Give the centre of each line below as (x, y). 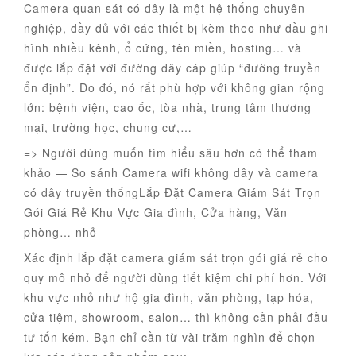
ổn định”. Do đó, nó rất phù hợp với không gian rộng (174, 88)
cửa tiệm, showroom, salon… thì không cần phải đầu (176, 317)
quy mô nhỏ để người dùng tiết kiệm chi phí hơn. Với (175, 278)
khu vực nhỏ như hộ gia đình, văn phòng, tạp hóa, (169, 298)
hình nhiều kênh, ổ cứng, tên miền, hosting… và (163, 48)
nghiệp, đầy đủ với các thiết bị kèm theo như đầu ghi (176, 28)
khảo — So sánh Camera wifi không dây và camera (171, 173)
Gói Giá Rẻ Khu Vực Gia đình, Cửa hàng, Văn (156, 213)
